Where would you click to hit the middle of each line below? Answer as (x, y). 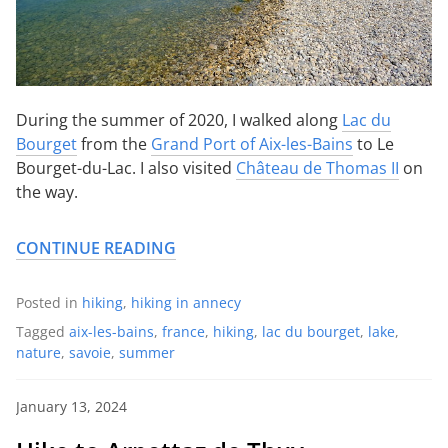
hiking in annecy (186, 303)
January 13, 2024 (71, 407)
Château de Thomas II (317, 168)
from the (114, 144)
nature (38, 353)
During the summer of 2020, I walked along (179, 120)
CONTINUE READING (96, 248)
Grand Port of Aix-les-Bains (252, 144)
